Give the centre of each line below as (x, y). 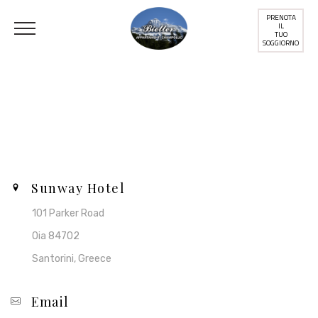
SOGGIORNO (281, 43)
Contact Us (159, 148)
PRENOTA (281, 17)
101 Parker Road (68, 213)
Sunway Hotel (78, 188)
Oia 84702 (56, 236)
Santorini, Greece (72, 259)
